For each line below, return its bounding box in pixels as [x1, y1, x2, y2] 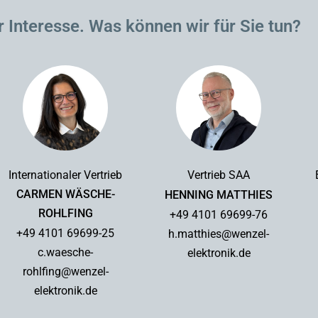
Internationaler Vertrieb [9, 168, 122, 182]
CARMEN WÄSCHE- [16, 187, 115, 202]
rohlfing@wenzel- [22, 265, 109, 279]
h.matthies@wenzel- [168, 227, 269, 241]
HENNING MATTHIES [165, 188, 273, 202]
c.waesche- [38, 246, 93, 260]
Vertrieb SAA [187, 168, 250, 182]
